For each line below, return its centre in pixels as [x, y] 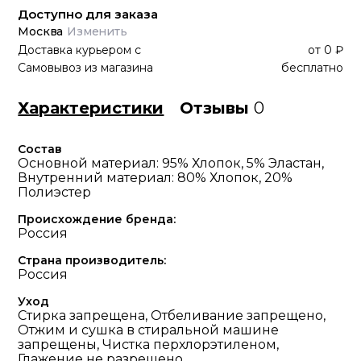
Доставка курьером [75, 50]
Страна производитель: [92, 260]
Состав [40, 149]
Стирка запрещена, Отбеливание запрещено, [172, 315]
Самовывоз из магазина [86, 68]
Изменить [97, 31]
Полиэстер [55, 192]
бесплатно [312, 68]
